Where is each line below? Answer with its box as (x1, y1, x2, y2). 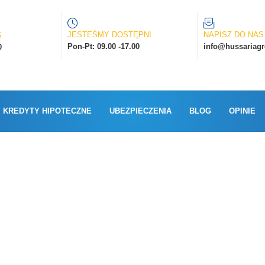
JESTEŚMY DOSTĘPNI (67, 30, 151, 39)
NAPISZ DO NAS (203, 30, 264, 39)
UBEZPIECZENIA (109, 106, 172, 115)
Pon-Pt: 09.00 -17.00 (67, 41, 140, 51)
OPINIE (228, 106, 256, 115)
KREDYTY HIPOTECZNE (2, 106, 92, 115)
